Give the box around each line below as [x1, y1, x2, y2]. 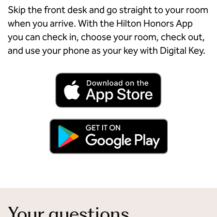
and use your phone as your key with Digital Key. [8, 45, 205, 56]
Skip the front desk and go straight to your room [8, 4, 208, 15]
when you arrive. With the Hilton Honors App [8, 17, 193, 29]
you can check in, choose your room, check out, [8, 31, 205, 43]
